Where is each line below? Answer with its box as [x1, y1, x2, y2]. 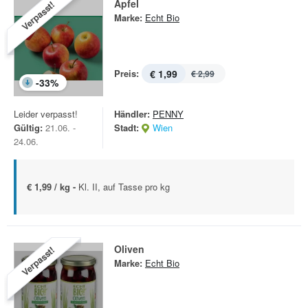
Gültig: [14, 121, 43, 134]
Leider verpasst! [14, 107, 78, 120]
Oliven [114, 242, 144, 256]
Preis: [114, 67, 139, 80]
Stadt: [114, 121, 139, 134]
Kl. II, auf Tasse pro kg [78, 180, 170, 193]
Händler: [114, 107, 150, 120]
